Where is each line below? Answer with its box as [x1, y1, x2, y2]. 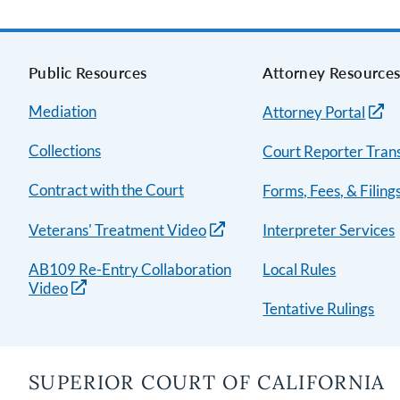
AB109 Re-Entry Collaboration [29, 259, 231, 279]
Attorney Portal [262, 102, 366, 121]
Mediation [29, 101, 96, 121]
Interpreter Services [262, 220, 396, 239]
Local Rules [262, 259, 337, 279]
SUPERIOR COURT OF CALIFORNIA [29, 369, 386, 395]
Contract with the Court [29, 179, 184, 199]
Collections [29, 140, 101, 160]
